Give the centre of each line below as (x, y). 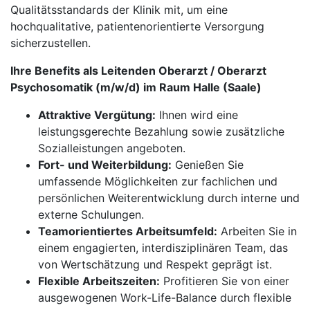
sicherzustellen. (51, 43)
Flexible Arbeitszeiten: (99, 281)
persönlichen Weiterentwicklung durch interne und (169, 198)
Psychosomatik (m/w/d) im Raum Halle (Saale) (136, 87)
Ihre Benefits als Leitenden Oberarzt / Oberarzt (138, 71)
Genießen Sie (208, 165)
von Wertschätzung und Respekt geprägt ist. (155, 264)
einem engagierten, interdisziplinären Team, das (163, 248)
